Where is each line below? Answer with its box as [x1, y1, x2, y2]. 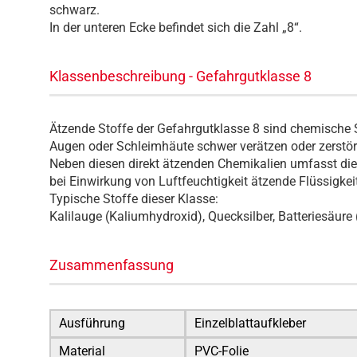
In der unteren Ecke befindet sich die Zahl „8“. [49, 20, 302, 35]
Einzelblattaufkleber [194, 316, 306, 331]
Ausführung [59, 316, 125, 331]
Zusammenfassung [49, 257, 174, 273]
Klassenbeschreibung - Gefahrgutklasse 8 [49, 68, 312, 84]
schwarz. [49, 2, 100, 18]
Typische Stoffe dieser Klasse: [49, 191, 218, 206]
